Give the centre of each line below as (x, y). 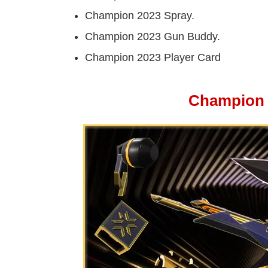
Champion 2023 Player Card (153, 58)
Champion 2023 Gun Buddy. (153, 37)
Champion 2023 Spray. (140, 16)
